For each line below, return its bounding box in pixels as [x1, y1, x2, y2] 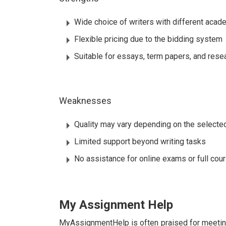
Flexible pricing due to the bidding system [74, 34, 222, 44]
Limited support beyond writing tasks [74, 137, 206, 147]
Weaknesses [59, 95, 111, 106]
